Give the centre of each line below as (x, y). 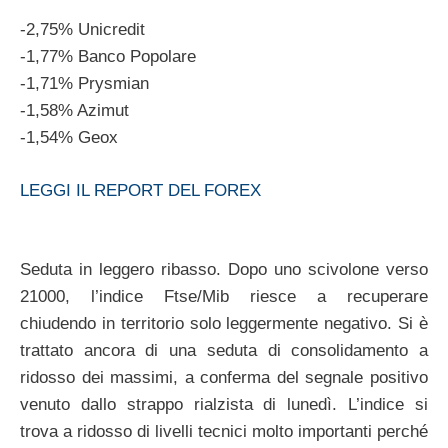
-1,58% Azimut (74, 111)
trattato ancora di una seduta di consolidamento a (224, 351)
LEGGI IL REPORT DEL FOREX (140, 190)
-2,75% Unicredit (82, 30)
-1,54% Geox (69, 138)
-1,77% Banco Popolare (108, 57)
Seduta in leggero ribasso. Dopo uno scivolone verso (224, 270)
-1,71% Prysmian (84, 84)
